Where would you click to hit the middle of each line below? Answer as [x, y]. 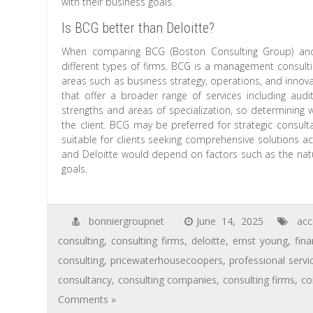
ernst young [261, 241]
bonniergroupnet [127, 221]
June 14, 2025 [230, 221]
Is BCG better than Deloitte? [138, 28]
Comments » [87, 299]
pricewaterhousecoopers [167, 260]
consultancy [85, 280]
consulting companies [167, 280]
